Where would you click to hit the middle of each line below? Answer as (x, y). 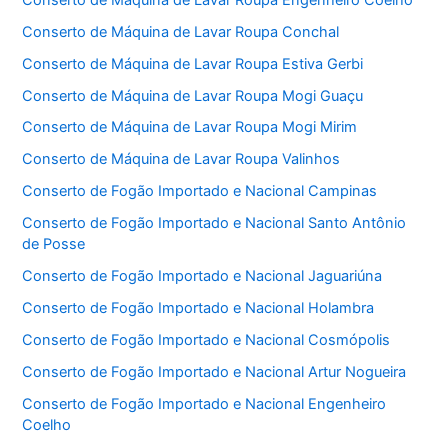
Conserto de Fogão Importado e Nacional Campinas (200, 191)
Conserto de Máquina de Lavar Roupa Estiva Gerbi (193, 63)
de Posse (54, 244)
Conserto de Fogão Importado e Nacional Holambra (198, 308)
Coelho (47, 424)
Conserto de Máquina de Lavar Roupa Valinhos (181, 159)
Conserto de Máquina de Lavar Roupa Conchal (181, 31)
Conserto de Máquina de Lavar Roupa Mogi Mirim (190, 127)
